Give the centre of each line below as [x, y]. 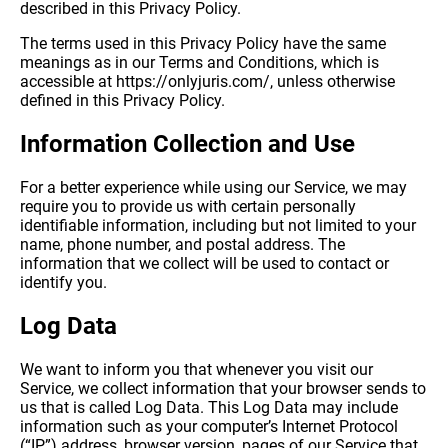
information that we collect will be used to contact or [204, 264]
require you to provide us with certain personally [188, 207]
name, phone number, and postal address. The [182, 245]
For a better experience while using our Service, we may [213, 188]
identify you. [63, 283]
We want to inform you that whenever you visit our [196, 370]
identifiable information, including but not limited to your [218, 226]
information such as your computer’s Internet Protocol [209, 427]
